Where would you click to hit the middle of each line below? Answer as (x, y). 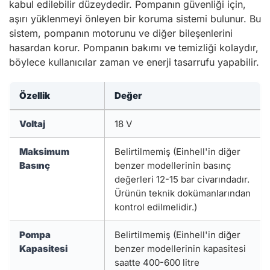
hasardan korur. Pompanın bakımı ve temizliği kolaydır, (134, 48)
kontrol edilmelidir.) (156, 207)
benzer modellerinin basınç (173, 165)
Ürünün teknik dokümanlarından (183, 193)
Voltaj (32, 124)
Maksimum (44, 152)
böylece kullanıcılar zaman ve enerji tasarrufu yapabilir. (134, 62)
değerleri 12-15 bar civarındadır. (182, 179)
